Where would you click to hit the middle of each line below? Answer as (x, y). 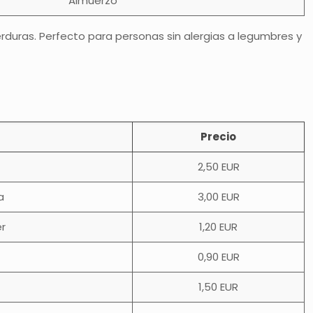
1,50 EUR (219, 287)
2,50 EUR (218, 167)
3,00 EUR (218, 197)
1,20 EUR (219, 227)
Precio (219, 137)
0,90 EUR (218, 257)
